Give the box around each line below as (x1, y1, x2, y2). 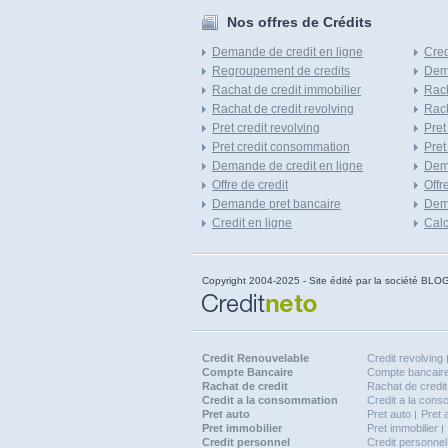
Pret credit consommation (212, 140, 350, 154)
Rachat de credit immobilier (212, 83, 361, 97)
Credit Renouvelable (202, 352, 309, 364)
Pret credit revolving (212, 121, 320, 135)
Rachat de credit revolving (212, 102, 354, 116)
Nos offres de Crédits (227, 14, 372, 30)
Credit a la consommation (202, 394, 338, 406)
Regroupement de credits (212, 64, 350, 78)
